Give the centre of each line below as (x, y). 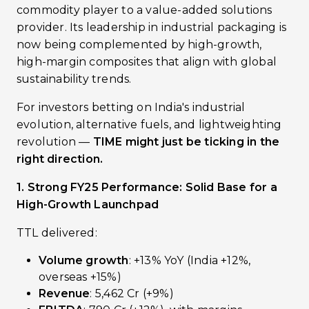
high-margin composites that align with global (147, 62)
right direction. (60, 159)
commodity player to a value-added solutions (144, 10)
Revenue (64, 293)
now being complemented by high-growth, (139, 44)
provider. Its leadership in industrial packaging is (152, 27)
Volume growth (84, 260)
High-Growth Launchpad (88, 205)
